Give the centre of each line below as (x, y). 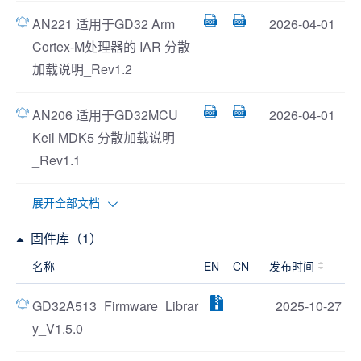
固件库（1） (66, 238)
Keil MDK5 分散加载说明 (104, 137)
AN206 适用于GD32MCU (105, 115)
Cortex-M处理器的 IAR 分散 (111, 46)
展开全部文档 (66, 202)
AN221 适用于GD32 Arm (104, 24)
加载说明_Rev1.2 (82, 69)
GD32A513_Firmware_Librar (115, 306)
